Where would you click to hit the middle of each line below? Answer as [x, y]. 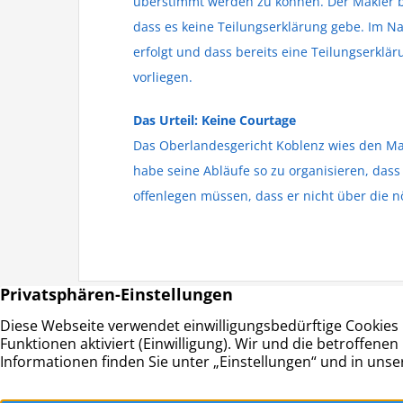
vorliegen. [163, 77]
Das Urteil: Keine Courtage [215, 120]
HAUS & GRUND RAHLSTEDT [166, 368]
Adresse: [369, 368]
